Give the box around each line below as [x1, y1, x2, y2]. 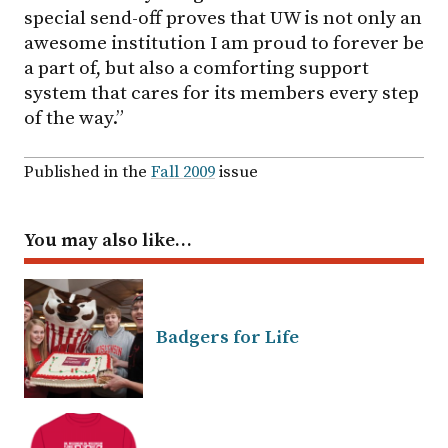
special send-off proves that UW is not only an [24, 6, 422, 31]
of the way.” [24, 106, 124, 131]
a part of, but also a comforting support [24, 56, 369, 81]
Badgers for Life [156, 325, 299, 349]
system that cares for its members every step [24, 81, 419, 106]
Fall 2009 [151, 161, 215, 183]
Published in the [24, 161, 151, 183]
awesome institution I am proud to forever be [24, 31, 424, 56]
